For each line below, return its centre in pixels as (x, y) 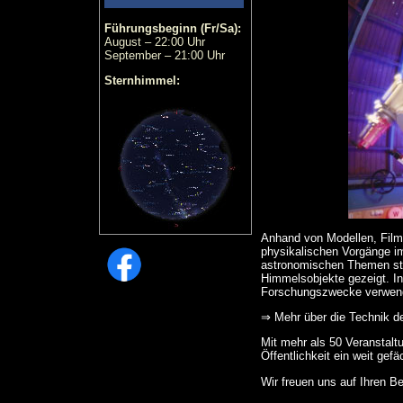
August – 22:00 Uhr (155, 42)
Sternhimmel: (142, 81)
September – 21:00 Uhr (165, 55)
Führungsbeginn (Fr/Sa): (173, 28)
